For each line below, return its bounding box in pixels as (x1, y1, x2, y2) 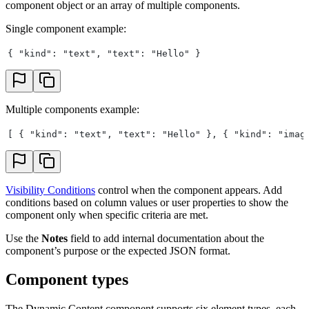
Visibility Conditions (6, 183, 95, 196)
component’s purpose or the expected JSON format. (6, 244, 230, 257)
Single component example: (6, 22, 126, 34)
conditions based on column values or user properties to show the (6, 196, 288, 208)
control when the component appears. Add (95, 183, 282, 196)
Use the (6, 232, 41, 244)
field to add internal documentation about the (68, 232, 264, 244)
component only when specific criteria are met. (6, 208, 208, 221)
